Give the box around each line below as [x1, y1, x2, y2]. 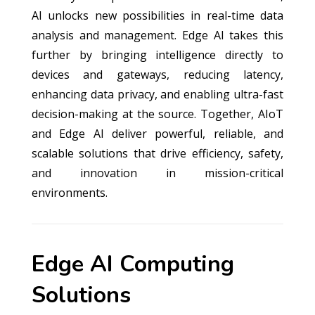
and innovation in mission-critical [31, 165, 284, 181]
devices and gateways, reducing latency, [31, 67, 284, 82]
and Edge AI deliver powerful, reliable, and [31, 126, 284, 141]
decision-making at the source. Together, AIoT [31, 106, 284, 122]
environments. [31, 185, 108, 200]
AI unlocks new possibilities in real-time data [31, 8, 284, 23]
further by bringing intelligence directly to [31, 47, 284, 63]
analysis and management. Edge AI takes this [31, 27, 284, 43]
